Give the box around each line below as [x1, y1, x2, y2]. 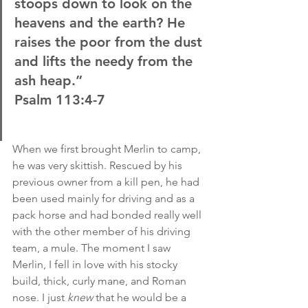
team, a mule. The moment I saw [12, 241, 173, 254]
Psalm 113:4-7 [14, 91, 105, 108]
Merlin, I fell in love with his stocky [12, 258, 180, 271]
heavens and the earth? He [14, 14, 189, 31]
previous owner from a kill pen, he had [12, 175, 202, 188]
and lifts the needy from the [14, 53, 197, 69]
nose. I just [12, 291, 65, 304]
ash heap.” [14, 72, 82, 89]
